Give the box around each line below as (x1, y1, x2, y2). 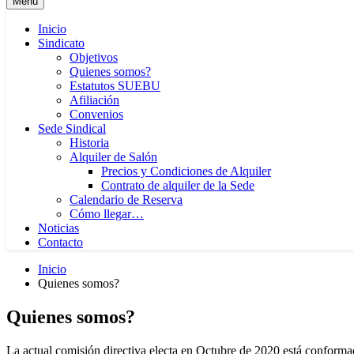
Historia (70, 136, 109, 149)
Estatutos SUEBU (70, 79, 160, 92)
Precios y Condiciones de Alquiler (101, 164, 271, 178)
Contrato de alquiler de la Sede (101, 179, 254, 192)
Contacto (38, 235, 83, 249)
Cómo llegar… (70, 207, 144, 220)
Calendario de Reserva (70, 193, 183, 206)
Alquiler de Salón (70, 150, 157, 164)
